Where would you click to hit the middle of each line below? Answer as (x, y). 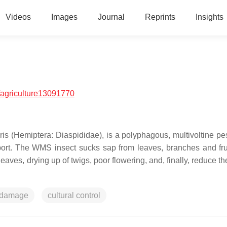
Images (64, 17)
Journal (111, 17)
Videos (18, 17)
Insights (209, 17)
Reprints (160, 17)
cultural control (74, 195)
